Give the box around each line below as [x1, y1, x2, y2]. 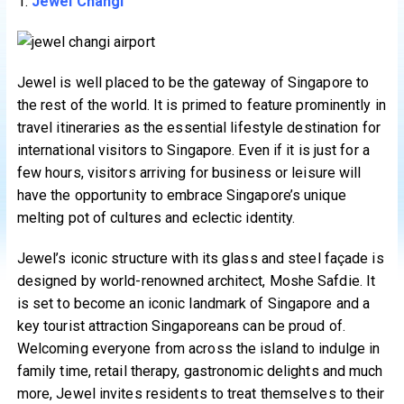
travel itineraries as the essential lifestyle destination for [16, 118, 381, 136]
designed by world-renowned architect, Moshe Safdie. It [16, 271, 376, 289]
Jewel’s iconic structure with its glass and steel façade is [16, 249, 384, 267]
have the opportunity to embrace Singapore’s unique [16, 186, 346, 204]
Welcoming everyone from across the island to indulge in [16, 339, 381, 357]
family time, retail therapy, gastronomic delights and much [16, 362, 383, 380]
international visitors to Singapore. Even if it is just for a [16, 141, 370, 159]
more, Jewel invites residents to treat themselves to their [16, 384, 385, 402]
